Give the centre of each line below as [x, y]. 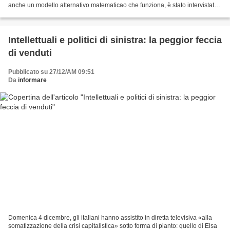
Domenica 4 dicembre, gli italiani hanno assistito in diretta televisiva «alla [110, 217]
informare [32, 80]
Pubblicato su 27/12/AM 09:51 [51, 72]
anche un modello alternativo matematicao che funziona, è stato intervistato [113, 5]
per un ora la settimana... [43, 14]
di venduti [30, 53]
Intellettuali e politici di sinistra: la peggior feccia [115, 40]
